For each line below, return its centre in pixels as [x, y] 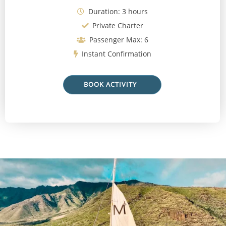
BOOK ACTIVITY [110, 84]
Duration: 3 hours [117, 11]
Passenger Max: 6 [118, 39]
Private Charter [117, 25]
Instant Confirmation [116, 53]
